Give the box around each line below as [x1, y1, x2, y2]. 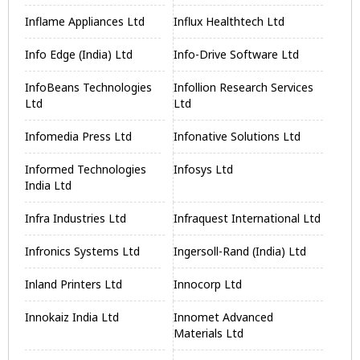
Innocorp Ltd [174, 276, 243, 292]
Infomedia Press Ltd [25, 129, 132, 144]
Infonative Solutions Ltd [174, 129, 301, 144]
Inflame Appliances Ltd [25, 14, 145, 29]
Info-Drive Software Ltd [174, 47, 300, 62]
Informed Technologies [25, 162, 146, 177]
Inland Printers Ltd [25, 276, 122, 292]
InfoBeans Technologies [25, 80, 152, 95]
